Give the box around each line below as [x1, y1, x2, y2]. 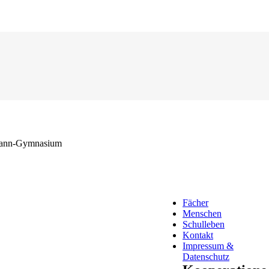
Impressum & [183, 241, 234, 251]
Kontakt [183, 230, 213, 240]
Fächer [183, 198, 208, 208]
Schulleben [183, 219, 225, 229]
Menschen [183, 208, 222, 219]
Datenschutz [183, 252, 229, 262]
